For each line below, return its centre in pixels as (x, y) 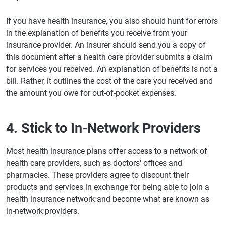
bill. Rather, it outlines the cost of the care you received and (109, 81)
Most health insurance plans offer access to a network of (107, 151)
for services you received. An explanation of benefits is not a (112, 69)
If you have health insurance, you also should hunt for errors (112, 21)
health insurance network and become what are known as (108, 199)
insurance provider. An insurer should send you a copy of (106, 45)
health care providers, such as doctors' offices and (94, 163)
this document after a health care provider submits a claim (109, 57)
